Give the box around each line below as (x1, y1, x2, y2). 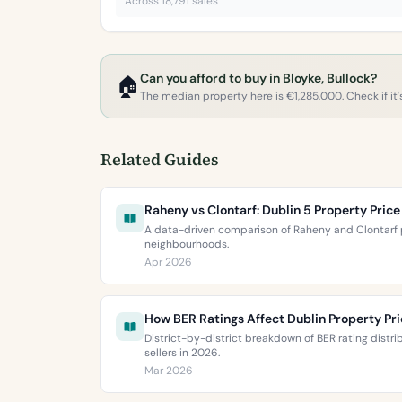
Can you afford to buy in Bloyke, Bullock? (140, 70, 377, 86)
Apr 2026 (144, 255, 192, 269)
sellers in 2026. (144, 345, 220, 360)
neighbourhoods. (144, 237, 229, 251)
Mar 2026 (144, 363, 193, 378)
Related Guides (100, 148, 219, 170)
